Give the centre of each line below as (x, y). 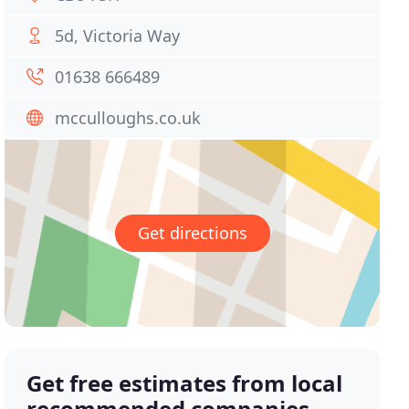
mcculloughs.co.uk (128, 118)
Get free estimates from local (185, 383)
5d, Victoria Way (118, 36)
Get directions (192, 233)
